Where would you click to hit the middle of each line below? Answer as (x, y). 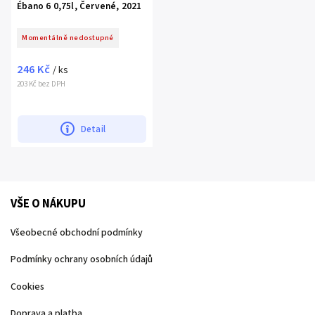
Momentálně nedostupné (68, 38)
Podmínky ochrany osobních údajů (82, 260)
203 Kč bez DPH (41, 84)
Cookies (27, 287)
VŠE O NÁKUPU (48, 204)
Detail (93, 129)
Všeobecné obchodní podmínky (77, 232)
